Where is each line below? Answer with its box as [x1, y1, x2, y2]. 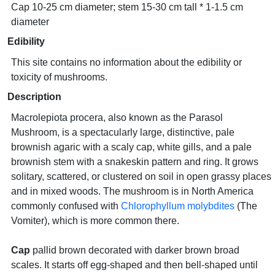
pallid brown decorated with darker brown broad [30, 245, 239, 255]
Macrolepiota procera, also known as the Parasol [11, 112, 223, 123]
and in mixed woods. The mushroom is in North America [11, 186, 254, 196]
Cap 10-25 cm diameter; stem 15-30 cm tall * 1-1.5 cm [11, 2, 243, 12]
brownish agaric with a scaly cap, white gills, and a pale [11, 142, 252, 152]
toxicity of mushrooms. [11, 72, 107, 82]
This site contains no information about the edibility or [11, 57, 242, 68]
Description [7, 91, 61, 102]
